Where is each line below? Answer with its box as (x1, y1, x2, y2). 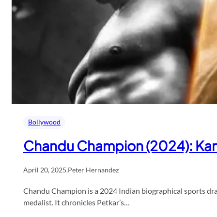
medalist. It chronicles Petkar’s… (23, 198, 130, 207)
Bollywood (28, 118, 61, 126)
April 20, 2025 (23, 166, 66, 174)
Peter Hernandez (68, 166, 119, 174)
